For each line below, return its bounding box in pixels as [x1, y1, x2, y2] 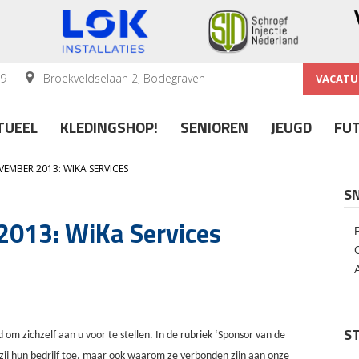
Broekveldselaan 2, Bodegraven [40, 70, 205, 86]
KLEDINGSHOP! [60, 115, 158, 139]
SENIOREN [180, 115, 248, 139]
